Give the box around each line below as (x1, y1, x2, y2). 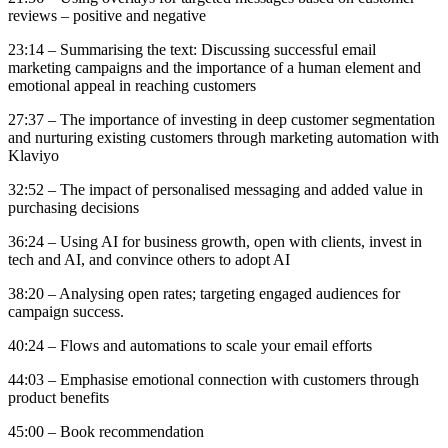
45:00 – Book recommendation (8, 422, 208, 440)
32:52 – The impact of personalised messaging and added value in (8, 180, 423, 198)
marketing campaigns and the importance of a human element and (8, 58, 421, 76)
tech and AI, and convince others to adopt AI (8, 250, 290, 268)
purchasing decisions (8, 198, 139, 216)
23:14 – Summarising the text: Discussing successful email (8, 40, 376, 58)
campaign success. (8, 302, 124, 320)
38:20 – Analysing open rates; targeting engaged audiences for (8, 284, 400, 302)
